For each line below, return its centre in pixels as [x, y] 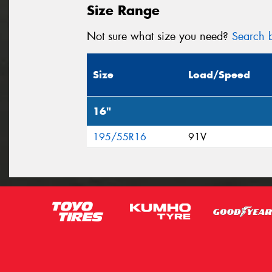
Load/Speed [219, 75]
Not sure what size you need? [159, 36]
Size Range [123, 10]
